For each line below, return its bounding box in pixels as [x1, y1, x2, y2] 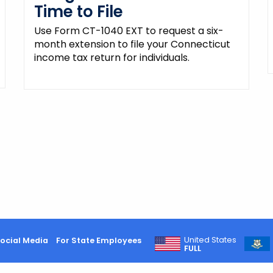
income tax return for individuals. [34, 50, 190, 65]
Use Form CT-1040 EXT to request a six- [34, 23, 224, 38]
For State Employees [55, 235, 141, 246]
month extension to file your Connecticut [34, 37, 230, 51]
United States [184, 234, 237, 245]
